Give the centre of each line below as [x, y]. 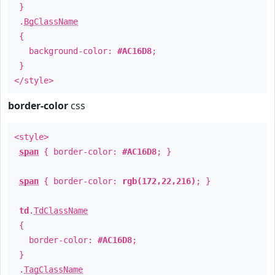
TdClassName [61, 211]
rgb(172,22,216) [159, 181]
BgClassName [51, 21]
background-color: [66, 51]
